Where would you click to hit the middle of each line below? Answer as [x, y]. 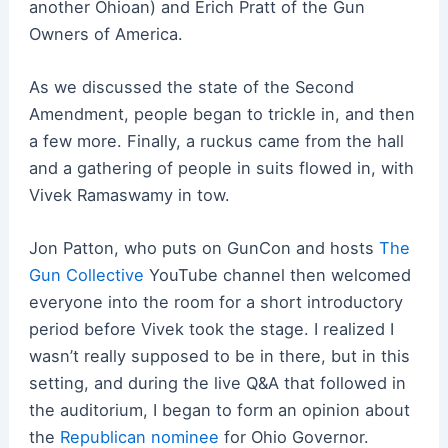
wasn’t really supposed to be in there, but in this [219, 356]
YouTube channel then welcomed [277, 275]
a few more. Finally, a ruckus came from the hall [216, 140]
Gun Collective [86, 275]
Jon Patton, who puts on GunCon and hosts [203, 248]
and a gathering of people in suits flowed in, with [221, 167]
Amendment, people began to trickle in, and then [221, 113]
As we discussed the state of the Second [191, 86]
